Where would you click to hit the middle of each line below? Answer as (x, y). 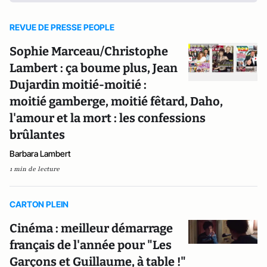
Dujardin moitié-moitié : (78, 85)
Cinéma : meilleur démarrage (91, 228)
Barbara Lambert (40, 153)
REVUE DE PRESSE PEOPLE (62, 27)
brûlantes (37, 135)
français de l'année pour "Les (91, 245)
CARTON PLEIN (39, 204)
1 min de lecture (35, 169)
